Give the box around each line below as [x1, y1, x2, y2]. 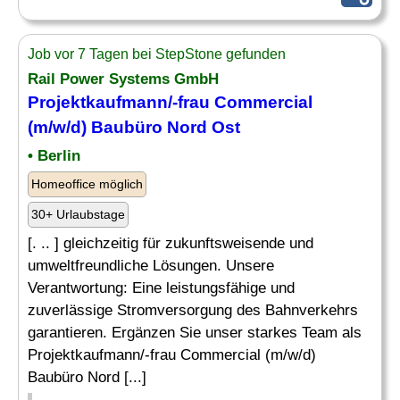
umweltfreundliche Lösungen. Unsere [28, 257, 274, 274]
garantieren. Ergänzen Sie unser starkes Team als [28, 324, 362, 341]
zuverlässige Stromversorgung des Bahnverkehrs [28, 302, 358, 319]
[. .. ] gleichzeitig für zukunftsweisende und [28, 235, 313, 252]
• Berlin [28, 147, 80, 164]
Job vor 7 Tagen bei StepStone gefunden [28, 46, 286, 62]
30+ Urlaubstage [31, 207, 125, 221]
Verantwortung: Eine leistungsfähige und [28, 279, 295, 296]
